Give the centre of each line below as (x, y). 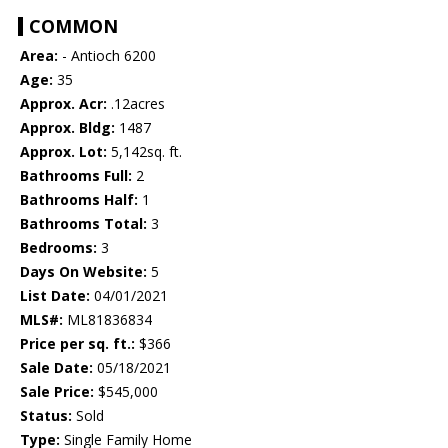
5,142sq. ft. (144, 152)
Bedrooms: (58, 248)
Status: (46, 416)
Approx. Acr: (63, 104)
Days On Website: (83, 272)
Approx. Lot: (63, 152)
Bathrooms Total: (83, 224)
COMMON (73, 26)
